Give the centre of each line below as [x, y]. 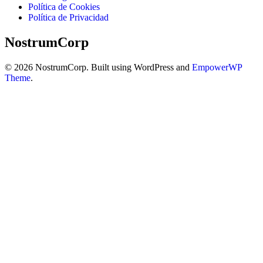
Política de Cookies [64, 6]
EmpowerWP [217, 67]
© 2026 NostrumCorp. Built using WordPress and [98, 67]
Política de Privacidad [68, 17]
